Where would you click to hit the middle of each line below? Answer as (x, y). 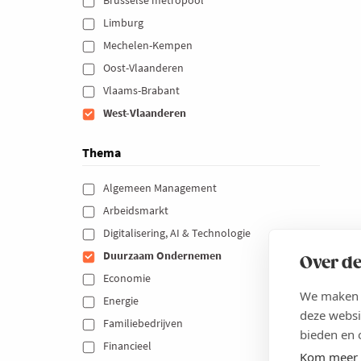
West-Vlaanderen (145, 112)
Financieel (128, 345)
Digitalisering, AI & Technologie (178, 232)
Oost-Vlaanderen (144, 67)
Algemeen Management (161, 187)
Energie (122, 300)
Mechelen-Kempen (149, 45)
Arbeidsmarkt (137, 210)
